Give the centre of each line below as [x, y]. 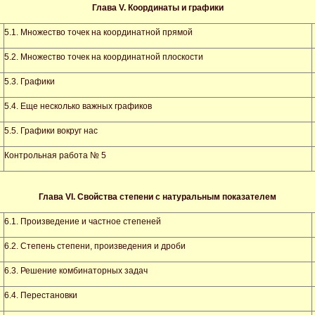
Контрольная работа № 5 [55, 155]
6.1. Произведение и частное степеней [83, 221]
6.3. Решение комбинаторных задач [76, 271]
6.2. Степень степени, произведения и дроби [95, 246]
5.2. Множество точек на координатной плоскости [104, 57]
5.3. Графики [30, 82]
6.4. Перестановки [41, 295]
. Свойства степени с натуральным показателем [175, 197]
